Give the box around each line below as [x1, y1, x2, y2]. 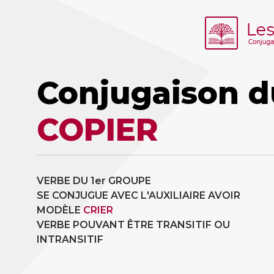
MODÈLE [37, 204, 83, 216]
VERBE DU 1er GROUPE [37, 175, 151, 187]
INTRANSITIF [37, 234, 103, 245]
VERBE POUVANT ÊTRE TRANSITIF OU [37, 219, 230, 231]
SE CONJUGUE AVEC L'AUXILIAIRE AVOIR [37, 190, 240, 201]
